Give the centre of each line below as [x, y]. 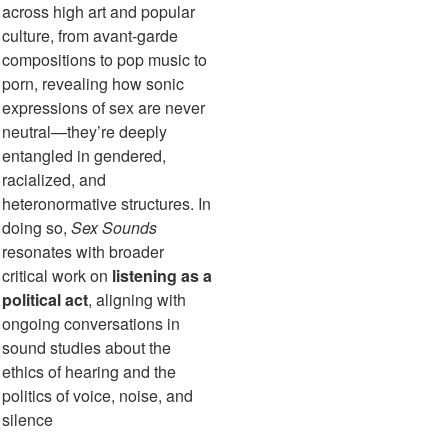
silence [27, 420]
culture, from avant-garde [90, 36]
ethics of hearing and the [89, 372]
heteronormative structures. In [106, 204]
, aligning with [137, 300]
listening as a [162, 276]
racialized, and [54, 180]
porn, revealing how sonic [93, 84]
